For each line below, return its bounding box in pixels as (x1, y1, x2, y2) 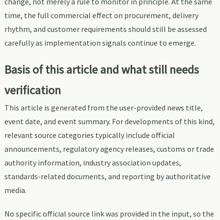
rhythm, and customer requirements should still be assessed (4, 24, 207, 34)
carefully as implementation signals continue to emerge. (4, 37, 196, 48)
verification (4, 82, 61, 98)
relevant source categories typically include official (4, 130, 175, 140)
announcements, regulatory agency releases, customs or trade (4, 143, 214, 154)
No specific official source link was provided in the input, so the (4, 208, 214, 219)
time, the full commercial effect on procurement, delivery (4, 10, 198, 20)
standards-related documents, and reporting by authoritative (4, 171, 211, 181)
